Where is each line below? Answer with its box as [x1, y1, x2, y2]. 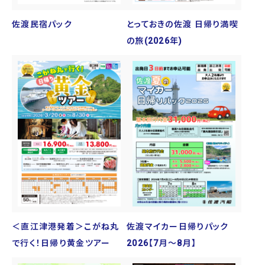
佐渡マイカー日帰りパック [127, 222, 229, 232]
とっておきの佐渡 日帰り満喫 [127, 19, 238, 29]
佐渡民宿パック [12, 19, 72, 29]
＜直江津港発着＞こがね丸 [12, 222, 119, 232]
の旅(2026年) [127, 35, 183, 46]
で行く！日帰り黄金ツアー [12, 238, 111, 248]
